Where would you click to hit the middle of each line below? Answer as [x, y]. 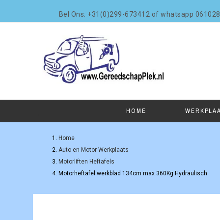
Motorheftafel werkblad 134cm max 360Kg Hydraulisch [133, 173]
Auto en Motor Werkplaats [94, 150]
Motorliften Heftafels [87, 162]
